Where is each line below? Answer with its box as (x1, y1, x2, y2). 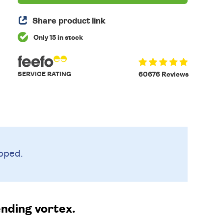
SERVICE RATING (18, 71, 72, 78)
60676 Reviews (138, 71, 189, 78)
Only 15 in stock (32, 34, 83, 41)
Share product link (32, 17, 106, 25)
